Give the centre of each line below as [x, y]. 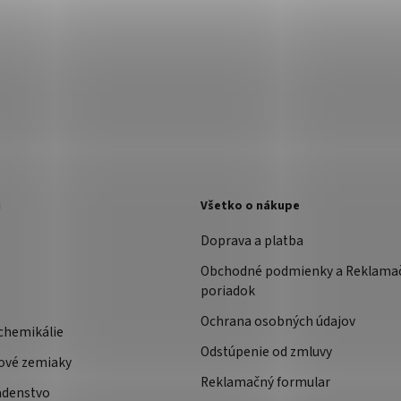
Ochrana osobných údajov [278, 322]
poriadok [228, 291]
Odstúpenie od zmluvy [266, 352]
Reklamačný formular [265, 383]
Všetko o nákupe [250, 205]
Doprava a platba [252, 241]
